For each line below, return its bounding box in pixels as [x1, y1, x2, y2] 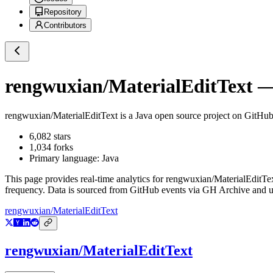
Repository [44, 7, 82, 17]
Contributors [44, 21, 87, 30]
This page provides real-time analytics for [5, 174, 166, 185]
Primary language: [29, 153, 102, 164]
